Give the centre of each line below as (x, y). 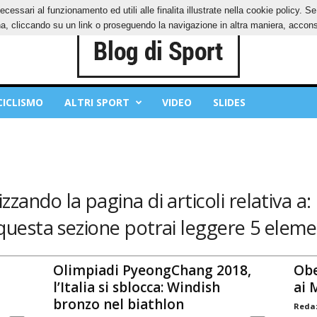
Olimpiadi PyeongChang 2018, (152, 270)
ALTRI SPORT (97, 102)
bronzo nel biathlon (118, 304)
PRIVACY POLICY (54, 10)
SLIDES (229, 102)
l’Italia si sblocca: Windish (136, 287)
